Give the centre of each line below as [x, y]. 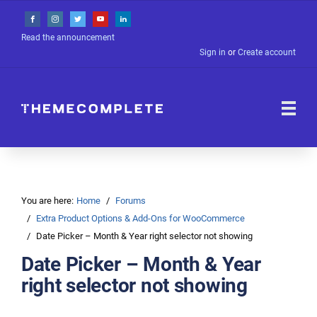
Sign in [213, 52]
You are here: [47, 200]
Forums [131, 200]
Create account [267, 52]
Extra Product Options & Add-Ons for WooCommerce [140, 218]
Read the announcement [68, 38]
